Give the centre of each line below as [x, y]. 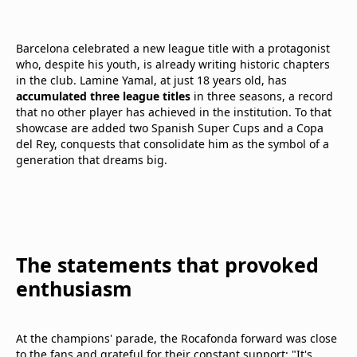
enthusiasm [74, 288]
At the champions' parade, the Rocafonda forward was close [177, 338]
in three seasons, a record [263, 96]
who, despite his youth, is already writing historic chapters [173, 64]
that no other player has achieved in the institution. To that [174, 112]
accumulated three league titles [105, 96]
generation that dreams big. [92, 160]
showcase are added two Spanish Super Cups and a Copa [170, 128]
